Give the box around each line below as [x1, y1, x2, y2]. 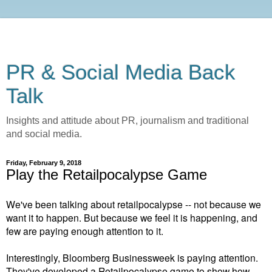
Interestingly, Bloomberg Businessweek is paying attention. [6, 250, 258, 264]
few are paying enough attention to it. [6, 223, 163, 237]
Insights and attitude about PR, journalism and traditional [6, 115, 249, 126]
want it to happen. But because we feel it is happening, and [6, 210, 257, 224]
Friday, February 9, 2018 [6, 159, 81, 166]
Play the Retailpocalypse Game [6, 166, 207, 183]
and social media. [6, 129, 82, 139]
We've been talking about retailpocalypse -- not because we [6, 197, 261, 211]
